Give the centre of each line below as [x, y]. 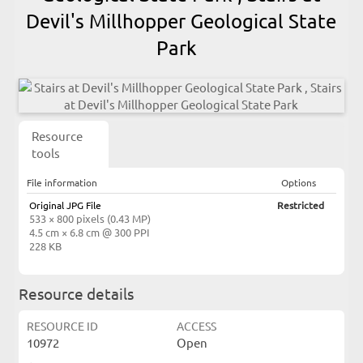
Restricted [301, 205]
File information [62, 182]
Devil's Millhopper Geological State [181, 21]
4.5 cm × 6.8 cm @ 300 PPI [89, 232]
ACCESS [196, 326]
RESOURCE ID [62, 326]
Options [299, 182]
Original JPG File [65, 205]
